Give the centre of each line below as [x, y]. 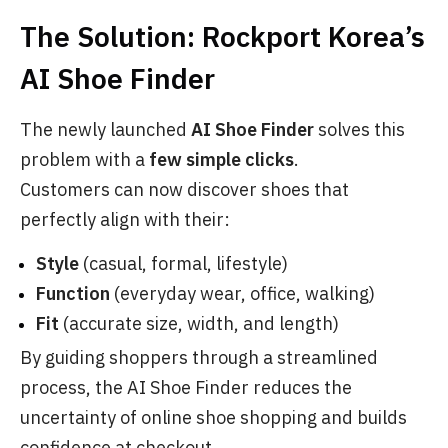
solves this [359, 129]
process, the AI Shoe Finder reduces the [186, 387]
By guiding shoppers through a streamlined [199, 357]
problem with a [84, 159]
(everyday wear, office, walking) [242, 293]
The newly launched [105, 129]
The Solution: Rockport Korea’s [222, 36]
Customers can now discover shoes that [184, 189]
